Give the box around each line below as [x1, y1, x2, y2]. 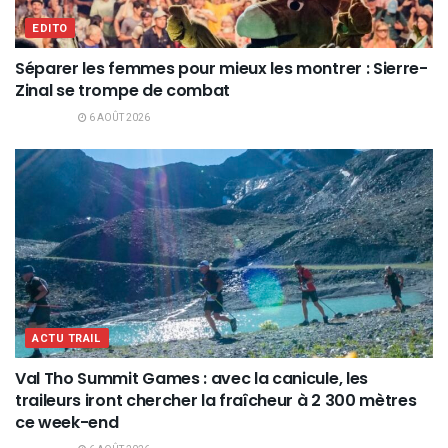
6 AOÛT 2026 [87, 111, 150, 126]
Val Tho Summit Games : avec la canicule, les [15, 367, 368, 391]
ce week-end [15, 411, 119, 435]
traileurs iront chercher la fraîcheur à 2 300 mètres [15, 389, 417, 413]
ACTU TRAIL [32, 330, 102, 348]
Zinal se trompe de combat [15, 79, 230, 103]
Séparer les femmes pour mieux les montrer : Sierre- [15, 57, 428, 81]
